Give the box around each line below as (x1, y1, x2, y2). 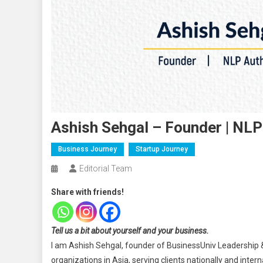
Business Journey (58, 144, 117, 153)
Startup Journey (136, 144, 188, 153)
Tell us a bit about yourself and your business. (51, 225, 209, 235)
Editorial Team (79, 163, 132, 173)
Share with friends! (51, 187, 124, 197)
